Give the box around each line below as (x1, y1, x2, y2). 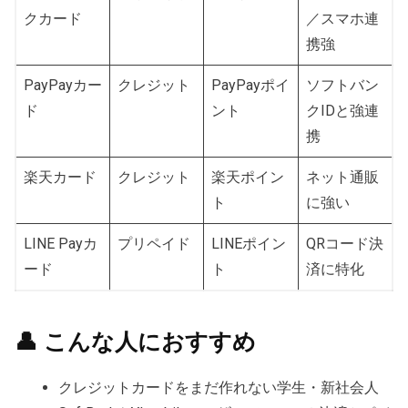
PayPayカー (24, 76, 102, 94)
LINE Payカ (24, 234, 97, 252)
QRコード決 (306, 234, 383, 252)
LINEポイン (211, 234, 286, 252)
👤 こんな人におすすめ (15, 327, 256, 355)
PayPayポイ (211, 76, 290, 94)
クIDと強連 (306, 101, 379, 119)
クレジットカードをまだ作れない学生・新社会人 (58, 378, 379, 396)
